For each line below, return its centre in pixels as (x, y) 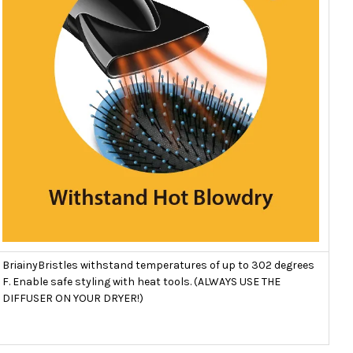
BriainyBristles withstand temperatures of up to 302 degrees (158, 265)
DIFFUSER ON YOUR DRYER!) (73, 298)
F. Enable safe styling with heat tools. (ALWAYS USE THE (141, 281)
